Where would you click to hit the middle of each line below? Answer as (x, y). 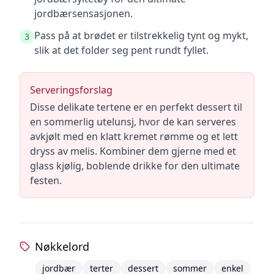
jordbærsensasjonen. (83, 13)
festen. (46, 180)
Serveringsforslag (71, 90)
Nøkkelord (62, 246)
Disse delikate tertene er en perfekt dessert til (136, 107)
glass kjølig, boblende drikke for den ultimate (135, 166)
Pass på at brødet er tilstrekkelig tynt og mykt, (141, 35)
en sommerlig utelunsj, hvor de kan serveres (133, 122)
